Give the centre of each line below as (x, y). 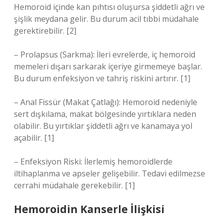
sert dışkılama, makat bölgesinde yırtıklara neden (105, 114)
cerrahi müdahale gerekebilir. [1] (74, 185)
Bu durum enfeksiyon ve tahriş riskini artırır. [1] (102, 78)
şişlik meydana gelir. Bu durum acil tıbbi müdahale (106, 19)
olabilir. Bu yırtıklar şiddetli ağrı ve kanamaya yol (103, 126)
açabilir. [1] (34, 138)
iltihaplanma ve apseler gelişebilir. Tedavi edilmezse (110, 173)
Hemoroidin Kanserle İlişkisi (89, 209)
